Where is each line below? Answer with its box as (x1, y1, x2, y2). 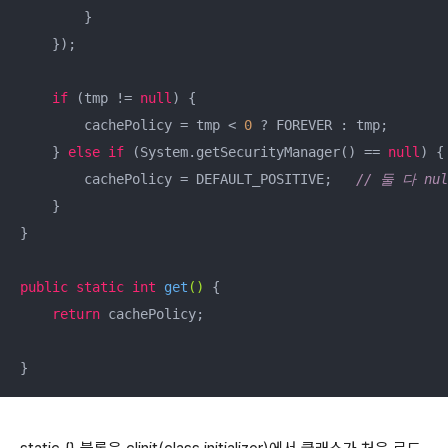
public (20, 278, 68, 295)
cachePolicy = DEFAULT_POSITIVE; (20, 170, 356, 187)
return (52, 305, 100, 322)
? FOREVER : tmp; (252, 116, 388, 133)
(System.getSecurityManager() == (124, 143, 388, 160)
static (76, 278, 124, 295)
